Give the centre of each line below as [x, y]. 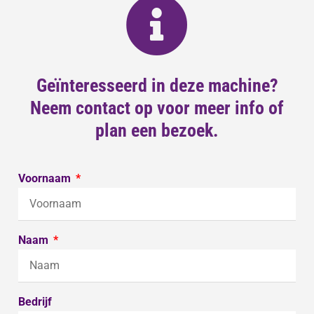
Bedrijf [35, 302]
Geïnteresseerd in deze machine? [157, 86]
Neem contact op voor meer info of [157, 108]
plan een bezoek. [157, 131]
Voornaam [46, 179]
